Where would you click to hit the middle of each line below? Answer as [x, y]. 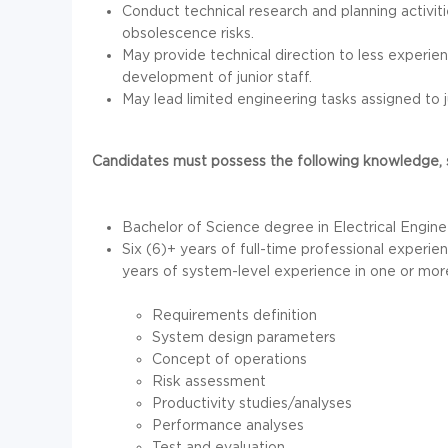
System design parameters [244, 337]
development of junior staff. [217, 77]
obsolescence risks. [188, 33]
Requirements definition [234, 315]
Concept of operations [229, 359]
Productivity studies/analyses [252, 403]
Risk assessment [209, 381]
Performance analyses [228, 425]
